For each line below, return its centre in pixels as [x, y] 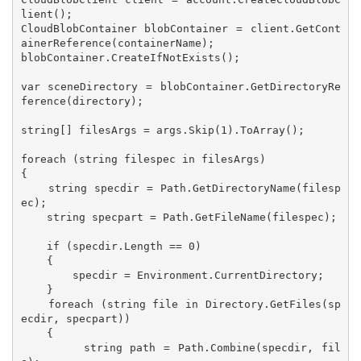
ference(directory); [82, 102]
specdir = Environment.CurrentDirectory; [46, 276]
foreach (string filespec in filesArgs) [143, 160]
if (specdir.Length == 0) [33, 247]
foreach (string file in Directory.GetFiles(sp [34, 305]
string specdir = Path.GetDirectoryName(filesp [35, 189]
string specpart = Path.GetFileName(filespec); [33, 218]
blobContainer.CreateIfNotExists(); [130, 58]
